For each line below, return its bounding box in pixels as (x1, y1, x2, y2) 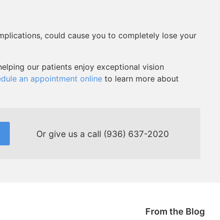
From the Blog (145, 206, 205, 217)
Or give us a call (36, 128, 104, 139)
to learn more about (102, 74, 179, 83)
